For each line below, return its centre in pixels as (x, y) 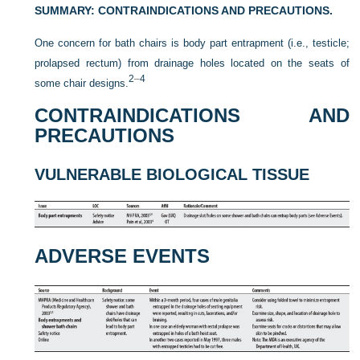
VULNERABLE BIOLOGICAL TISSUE (172, 174)
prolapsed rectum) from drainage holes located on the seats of (192, 63)
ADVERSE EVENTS (123, 256)
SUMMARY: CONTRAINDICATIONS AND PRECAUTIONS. (184, 10)
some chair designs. (82, 83)
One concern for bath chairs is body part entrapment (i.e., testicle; (192, 43)
